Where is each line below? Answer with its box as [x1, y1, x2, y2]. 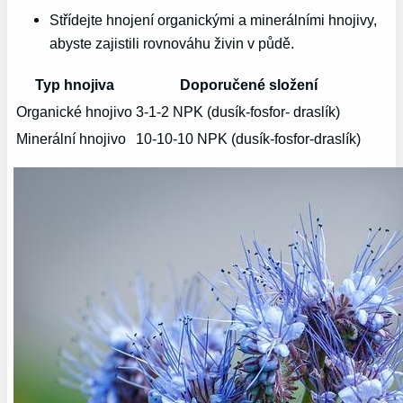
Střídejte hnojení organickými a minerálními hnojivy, [49, 12, 378, 29]
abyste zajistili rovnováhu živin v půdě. [49, 35, 295, 52]
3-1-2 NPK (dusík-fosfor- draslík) [136, 103, 341, 120]
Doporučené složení [179, 76, 318, 93]
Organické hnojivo [16, 103, 133, 120]
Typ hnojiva [34, 76, 114, 93]
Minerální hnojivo [16, 130, 127, 147]
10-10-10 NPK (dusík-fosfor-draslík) [136, 130, 362, 147]
